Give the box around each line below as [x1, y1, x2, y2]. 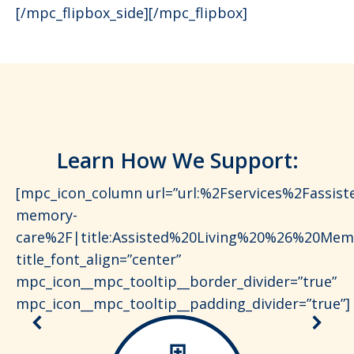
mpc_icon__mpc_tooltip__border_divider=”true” [16, 272, 337, 292]
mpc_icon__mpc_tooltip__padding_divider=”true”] [16, 294, 350, 314]
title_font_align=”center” [16, 250, 181, 269]
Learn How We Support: [55, 145, 299, 175]
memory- [16, 205, 77, 225]
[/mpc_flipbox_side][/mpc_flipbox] [16, 3, 247, 23]
